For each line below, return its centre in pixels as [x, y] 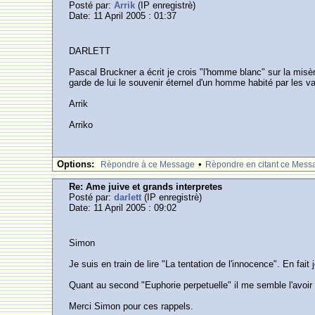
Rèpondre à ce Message [148, 165]
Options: [76, 164]
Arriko [81, 125]
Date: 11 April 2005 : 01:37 [123, 16]
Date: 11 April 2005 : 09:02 [123, 208]
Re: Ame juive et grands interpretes [146, 187]
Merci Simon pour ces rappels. [131, 306]
